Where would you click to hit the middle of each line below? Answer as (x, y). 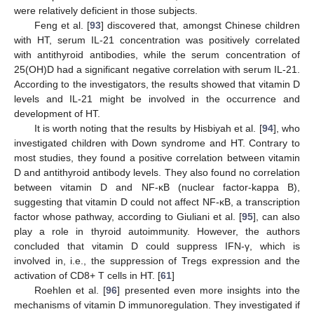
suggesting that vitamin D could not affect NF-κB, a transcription (157, 202)
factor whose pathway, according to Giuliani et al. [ (128, 216)
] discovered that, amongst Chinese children (201, 25)
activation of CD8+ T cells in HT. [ (87, 275)
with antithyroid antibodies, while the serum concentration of (157, 54)
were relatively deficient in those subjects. (106, 10)
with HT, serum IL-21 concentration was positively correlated (157, 40)
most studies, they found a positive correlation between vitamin (157, 157)
